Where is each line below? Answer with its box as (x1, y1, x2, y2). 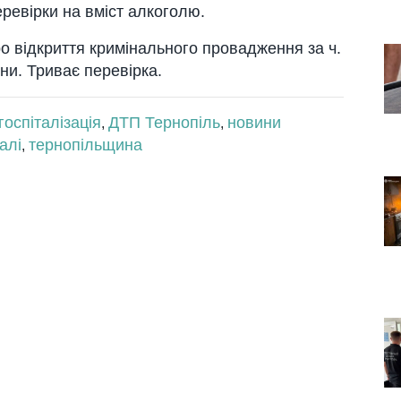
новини (227, 113, 281, 132)
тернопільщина (29, 135, 142, 154)
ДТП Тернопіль (108, 113, 220, 132)
